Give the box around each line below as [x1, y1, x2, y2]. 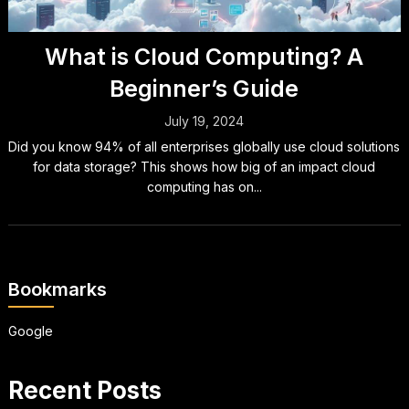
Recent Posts [7, 376, 162, 404]
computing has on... [146, 179, 262, 194]
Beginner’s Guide [110, 75, 299, 102]
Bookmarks [7, 278, 107, 300]
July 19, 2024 [164, 113, 245, 129]
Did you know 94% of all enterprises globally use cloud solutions [8, 139, 401, 154]
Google [7, 323, 53, 339]
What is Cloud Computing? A [45, 43, 364, 70]
